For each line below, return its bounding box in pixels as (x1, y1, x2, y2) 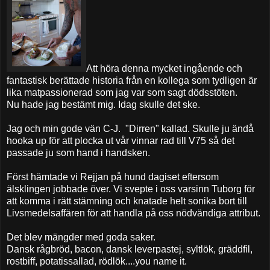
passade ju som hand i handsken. (7, 147, 150, 158)
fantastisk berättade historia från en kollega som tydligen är (7, 75, 257, 86)
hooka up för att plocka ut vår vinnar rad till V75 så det (7, 135, 234, 146)
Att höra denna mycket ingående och (86, 63, 242, 74)
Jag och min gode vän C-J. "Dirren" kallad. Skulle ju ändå (7, 123, 254, 134)
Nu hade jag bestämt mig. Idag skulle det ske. (7, 99, 200, 110)
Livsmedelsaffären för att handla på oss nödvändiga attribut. (7, 207, 260, 218)
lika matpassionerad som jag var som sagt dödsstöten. (7, 87, 237, 98)
